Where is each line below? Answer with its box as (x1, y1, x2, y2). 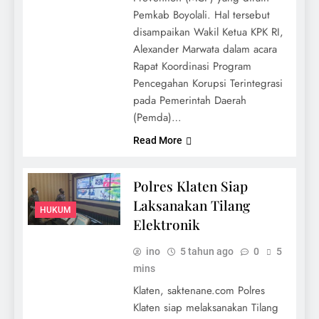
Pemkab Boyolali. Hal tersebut (132, 7, 270, 23)
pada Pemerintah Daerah (132, 93, 246, 109)
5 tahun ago (179, 246, 234, 258)
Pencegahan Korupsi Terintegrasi (132, 75, 283, 92)
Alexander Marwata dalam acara (132, 41, 277, 58)
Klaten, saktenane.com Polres (132, 283, 265, 299)
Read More (132, 135, 182, 147)
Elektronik (132, 215, 200, 234)
